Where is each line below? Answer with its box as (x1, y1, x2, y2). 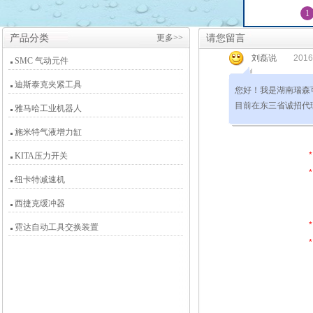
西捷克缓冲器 (15, 198, 65, 208)
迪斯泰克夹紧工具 (15, 80, 82, 89)
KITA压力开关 (15, 151, 68, 161)
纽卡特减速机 (15, 175, 65, 184)
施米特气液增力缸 (15, 127, 82, 137)
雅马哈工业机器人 (15, 103, 82, 113)
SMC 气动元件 (15, 56, 68, 66)
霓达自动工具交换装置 (15, 222, 99, 232)
